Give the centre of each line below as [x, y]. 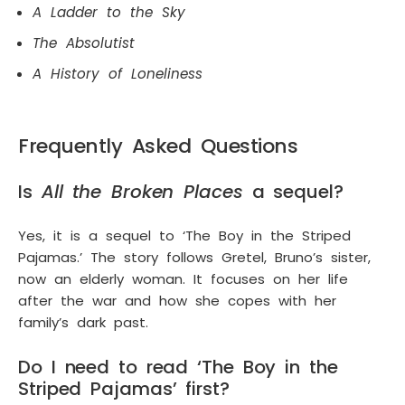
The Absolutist [84, 43]
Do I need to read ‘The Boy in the [178, 367]
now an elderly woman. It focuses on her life [183, 279]
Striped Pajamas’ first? [124, 389]
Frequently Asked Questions [158, 146]
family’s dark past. [83, 323]
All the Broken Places [142, 192]
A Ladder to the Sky [109, 13]
